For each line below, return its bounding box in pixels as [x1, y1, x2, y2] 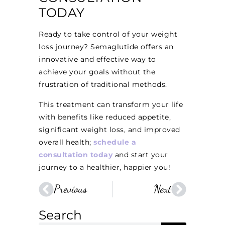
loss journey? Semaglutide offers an [39, 42, 174, 52]
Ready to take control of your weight [39, 30, 178, 39]
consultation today [39, 150, 113, 159]
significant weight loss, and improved [39, 125, 180, 134]
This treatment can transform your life [39, 99, 183, 109]
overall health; [39, 137, 94, 147]
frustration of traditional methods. [39, 80, 167, 89]
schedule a [93, 137, 137, 147]
